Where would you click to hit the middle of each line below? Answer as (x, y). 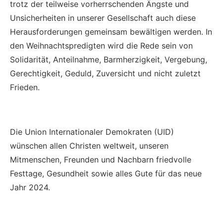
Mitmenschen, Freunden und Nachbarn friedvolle (101, 159)
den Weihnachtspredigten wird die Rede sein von (101, 45)
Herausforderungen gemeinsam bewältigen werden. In (111, 31)
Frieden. (25, 87)
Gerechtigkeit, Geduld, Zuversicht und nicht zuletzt (105, 73)
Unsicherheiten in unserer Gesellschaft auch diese (103, 18)
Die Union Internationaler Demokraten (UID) (92, 132)
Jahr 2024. (30, 187)
